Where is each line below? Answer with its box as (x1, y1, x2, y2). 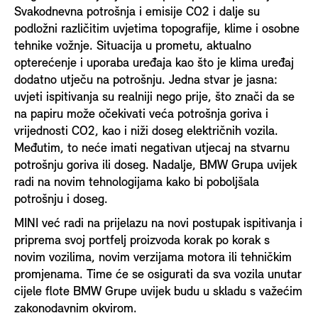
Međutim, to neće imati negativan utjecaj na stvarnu (14, 141, 290, 155)
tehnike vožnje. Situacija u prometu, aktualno (14, 39, 251, 53)
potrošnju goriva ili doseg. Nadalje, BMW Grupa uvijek (14, 158, 297, 172)
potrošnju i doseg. (14, 192, 108, 207)
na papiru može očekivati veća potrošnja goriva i (14, 107, 268, 121)
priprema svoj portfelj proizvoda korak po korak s (14, 234, 270, 248)
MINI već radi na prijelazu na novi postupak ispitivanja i (14, 216, 302, 231)
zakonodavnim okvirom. (14, 302, 137, 316)
